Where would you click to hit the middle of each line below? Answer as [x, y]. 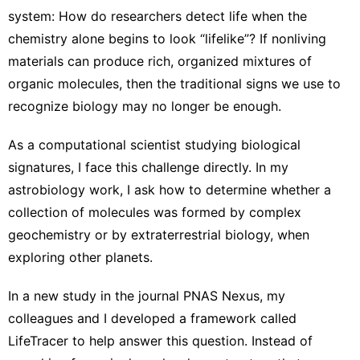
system [30, 16]
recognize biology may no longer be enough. [145, 106]
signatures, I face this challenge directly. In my [148, 167]
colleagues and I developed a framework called [152, 318]
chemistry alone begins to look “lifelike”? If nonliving [167, 38]
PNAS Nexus [221, 295]
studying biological [241, 144]
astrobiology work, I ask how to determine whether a [170, 189]
